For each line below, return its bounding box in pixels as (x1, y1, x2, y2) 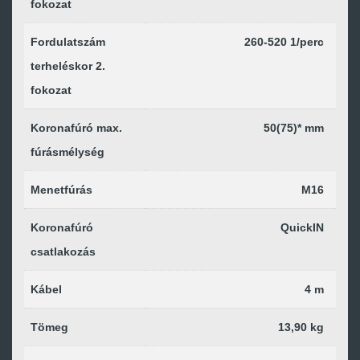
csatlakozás (31, 245, 96, 258)
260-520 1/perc (244, 35, 324, 48)
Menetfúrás (31, 183, 92, 196)
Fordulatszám (31, 35, 105, 48)
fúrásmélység (31, 145, 104, 158)
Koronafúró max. (31, 121, 122, 134)
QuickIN (280, 221, 324, 234)
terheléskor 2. (31, 59, 105, 72)
